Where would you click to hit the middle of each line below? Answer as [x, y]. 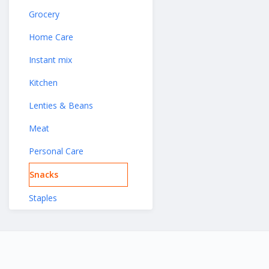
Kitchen [43, 83]
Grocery [44, 14]
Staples [43, 198]
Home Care [51, 37]
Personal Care [56, 151]
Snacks [44, 174]
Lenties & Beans [61, 105]
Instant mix [50, 60]
